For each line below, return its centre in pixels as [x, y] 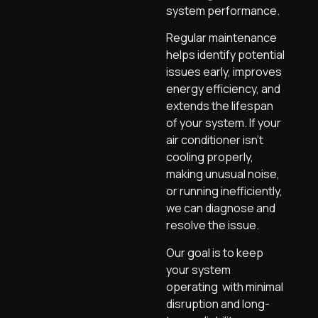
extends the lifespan [220, 106]
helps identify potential [225, 55]
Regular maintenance [221, 38]
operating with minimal [225, 286]
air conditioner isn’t [215, 140]
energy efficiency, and [223, 89]
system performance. [223, 11]
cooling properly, [210, 157]
